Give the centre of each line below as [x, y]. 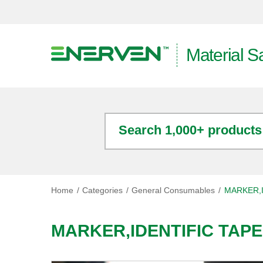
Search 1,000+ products [190, 130]
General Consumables [173, 190]
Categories [103, 190]
